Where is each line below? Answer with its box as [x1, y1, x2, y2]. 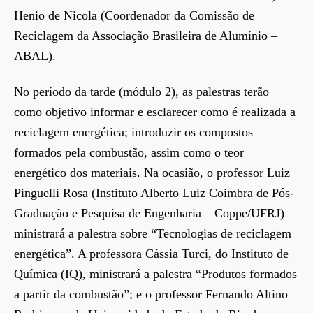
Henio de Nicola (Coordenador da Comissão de [14, 8, 254, 22]
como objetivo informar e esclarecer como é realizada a [14, 105, 296, 119]
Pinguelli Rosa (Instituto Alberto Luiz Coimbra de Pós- [14, 186, 294, 201]
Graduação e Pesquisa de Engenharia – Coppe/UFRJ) [14, 206, 284, 221]
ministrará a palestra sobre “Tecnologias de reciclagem [14, 226, 291, 241]
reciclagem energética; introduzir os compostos [14, 125, 253, 140]
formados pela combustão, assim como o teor [14, 145, 244, 160]
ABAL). [14, 48, 56, 63]
